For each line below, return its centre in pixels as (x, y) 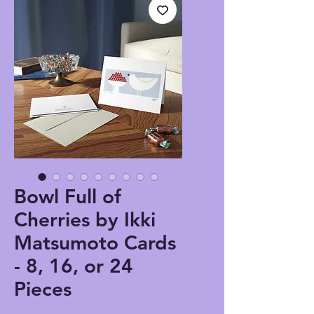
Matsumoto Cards (95, 243)
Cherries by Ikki (85, 220)
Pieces (43, 289)
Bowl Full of (68, 197)
